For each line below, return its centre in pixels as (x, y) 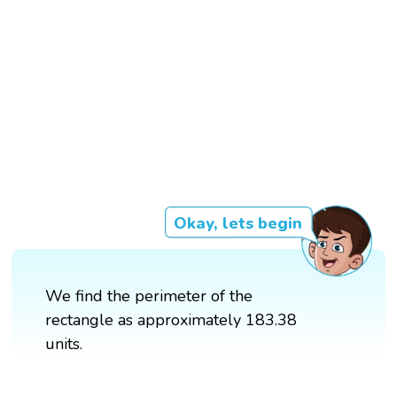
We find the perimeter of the (149, 296)
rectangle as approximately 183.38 (171, 319)
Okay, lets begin (237, 223)
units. (64, 343)
